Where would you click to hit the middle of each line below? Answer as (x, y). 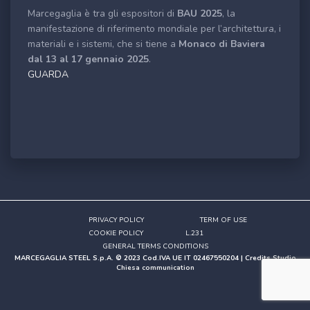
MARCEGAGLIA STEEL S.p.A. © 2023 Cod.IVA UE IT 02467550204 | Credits (143, 258)
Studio (284, 258)
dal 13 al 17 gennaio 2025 (88, 59)
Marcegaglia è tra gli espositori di (102, 13)
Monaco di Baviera (222, 44)
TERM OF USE (224, 220)
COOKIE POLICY (116, 233)
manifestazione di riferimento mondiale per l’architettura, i (154, 29)
